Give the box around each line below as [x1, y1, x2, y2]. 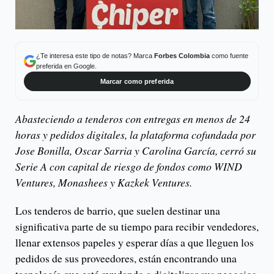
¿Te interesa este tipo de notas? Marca [35, 51, 154, 59]
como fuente [209, 51, 248, 59]
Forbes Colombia [154, 51, 210, 59]
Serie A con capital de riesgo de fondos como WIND [15, 159, 242, 174]
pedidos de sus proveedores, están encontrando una [15, 251, 237, 266]
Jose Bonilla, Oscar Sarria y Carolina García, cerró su [15, 143, 256, 158]
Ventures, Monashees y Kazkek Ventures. [15, 175, 192, 190]
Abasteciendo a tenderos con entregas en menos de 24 [15, 111, 250, 127]
